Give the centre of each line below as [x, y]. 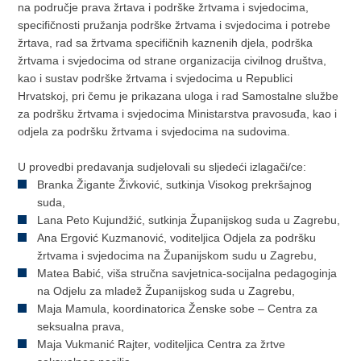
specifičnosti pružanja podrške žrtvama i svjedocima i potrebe [174, 25]
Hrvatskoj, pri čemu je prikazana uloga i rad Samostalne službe [178, 95]
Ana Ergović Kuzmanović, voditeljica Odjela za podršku [177, 237]
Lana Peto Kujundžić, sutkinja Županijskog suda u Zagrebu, [189, 220]
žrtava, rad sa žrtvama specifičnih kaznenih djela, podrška [166, 42]
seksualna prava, [81, 326]
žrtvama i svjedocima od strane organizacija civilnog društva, [172, 60]
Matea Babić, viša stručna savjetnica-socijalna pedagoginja [187, 273]
